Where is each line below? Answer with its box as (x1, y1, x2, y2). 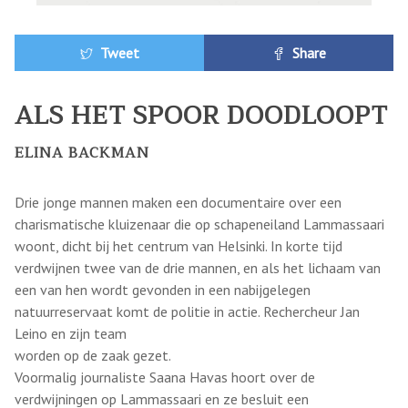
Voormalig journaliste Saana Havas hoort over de (15, 367, 315, 386)
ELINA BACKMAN (15, 139, 149, 166)
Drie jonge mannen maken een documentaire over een (15, 192, 342, 211)
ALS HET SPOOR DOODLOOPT (15, 92, 388, 138)
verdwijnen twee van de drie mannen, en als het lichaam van (15, 258, 381, 277)
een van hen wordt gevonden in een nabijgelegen (15, 280, 311, 299)
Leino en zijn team (15, 323, 127, 342)
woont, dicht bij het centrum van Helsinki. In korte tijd (15, 236, 342, 255)
